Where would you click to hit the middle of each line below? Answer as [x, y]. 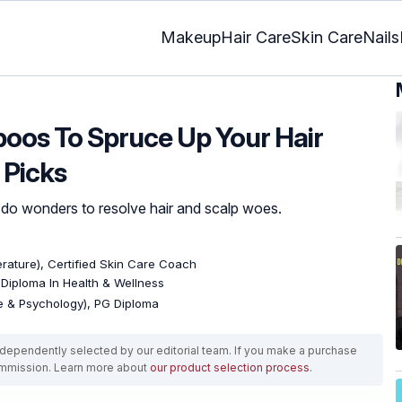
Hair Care [256, 38]
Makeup [191, 38]
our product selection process [230, 367]
